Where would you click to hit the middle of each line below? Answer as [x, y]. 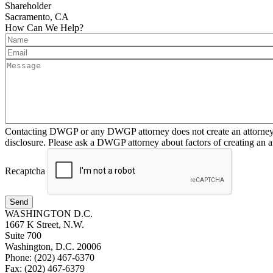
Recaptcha [25, 171]
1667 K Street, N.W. [44, 225]
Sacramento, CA [37, 17]
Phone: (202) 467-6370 [50, 258]
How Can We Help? [44, 28]
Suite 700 [23, 236]
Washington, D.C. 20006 [53, 247]
